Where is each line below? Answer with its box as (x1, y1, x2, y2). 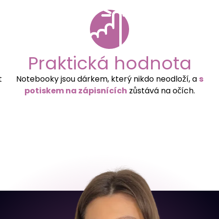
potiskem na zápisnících (24, 85, 127, 96)
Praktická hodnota (27, 50, 192, 76)
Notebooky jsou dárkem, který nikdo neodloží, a (16, 73, 199, 85)
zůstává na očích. (127, 85, 195, 96)
